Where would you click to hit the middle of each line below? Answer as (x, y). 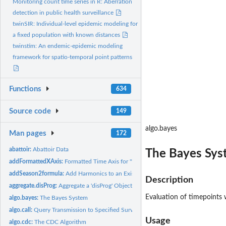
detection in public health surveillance (64, 13)
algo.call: (22, 210)
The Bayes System (64, 197)
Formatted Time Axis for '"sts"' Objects (115, 161)
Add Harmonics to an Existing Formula (117, 173)
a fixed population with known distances (67, 35)
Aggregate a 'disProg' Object (96, 185)
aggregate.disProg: (34, 185)
